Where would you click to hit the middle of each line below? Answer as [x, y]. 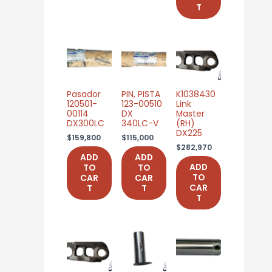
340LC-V [140, 124]
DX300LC [86, 124]
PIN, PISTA [141, 95]
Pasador [84, 95]
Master [190, 114]
